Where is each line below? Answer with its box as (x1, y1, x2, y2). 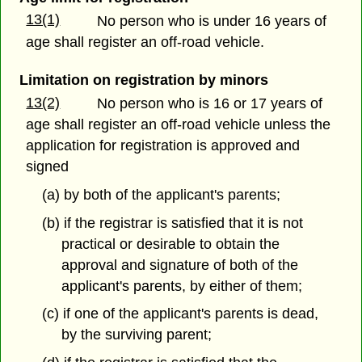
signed (26, 158, 69, 175)
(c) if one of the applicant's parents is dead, (41, 305, 318, 322)
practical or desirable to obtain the (61, 235, 280, 252)
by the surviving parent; (61, 326, 213, 343)
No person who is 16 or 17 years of (97, 95, 323, 112)
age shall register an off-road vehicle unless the (26, 116, 331, 133)
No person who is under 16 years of (97, 12, 327, 29)
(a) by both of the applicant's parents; (41, 186, 280, 203)
